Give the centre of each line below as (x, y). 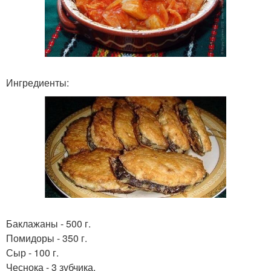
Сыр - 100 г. (32, 253)
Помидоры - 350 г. (47, 238)
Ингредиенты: (38, 82)
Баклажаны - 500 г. (48, 224)
